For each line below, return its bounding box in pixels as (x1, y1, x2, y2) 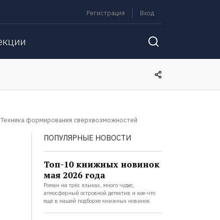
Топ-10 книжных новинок (43, 159, 160, 170)
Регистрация (86, 9, 125, 17)
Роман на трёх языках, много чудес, (43, 182, 135, 189)
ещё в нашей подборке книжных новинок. (43, 197, 151, 204)
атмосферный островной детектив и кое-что (43, 190, 155, 196)
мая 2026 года (43, 169, 105, 181)
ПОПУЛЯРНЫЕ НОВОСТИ (43, 133, 131, 142)
